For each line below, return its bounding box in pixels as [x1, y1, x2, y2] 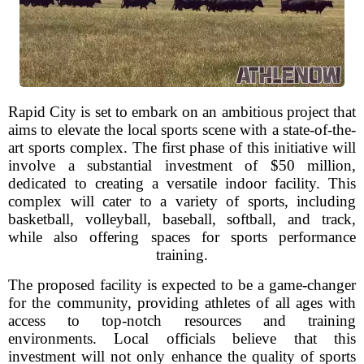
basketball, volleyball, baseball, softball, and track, [8, 210, 356, 227]
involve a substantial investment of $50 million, [8, 157, 356, 174]
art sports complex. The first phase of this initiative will [8, 139, 356, 156]
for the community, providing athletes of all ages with [8, 294, 356, 311]
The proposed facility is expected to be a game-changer [8, 276, 356, 293]
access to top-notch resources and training [8, 312, 356, 329]
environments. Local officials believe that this [8, 330, 356, 347]
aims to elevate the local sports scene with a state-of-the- [8, 121, 356, 138]
